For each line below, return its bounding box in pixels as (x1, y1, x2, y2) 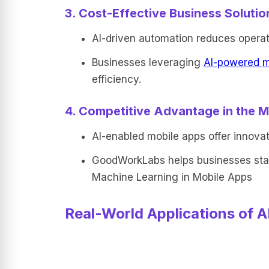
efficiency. (91, 73, 141, 85)
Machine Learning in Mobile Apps (91, 171, 252, 183)
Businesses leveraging (91, 56, 204, 68)
